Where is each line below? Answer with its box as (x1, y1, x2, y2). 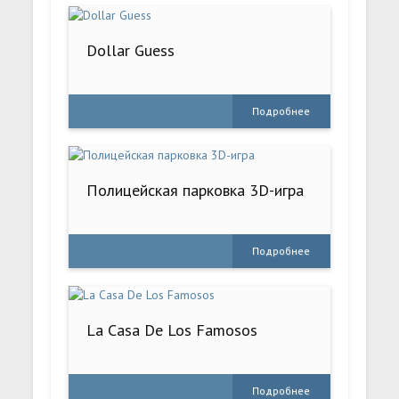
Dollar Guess (86, 40, 175, 61)
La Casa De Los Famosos (86, 320, 258, 341)
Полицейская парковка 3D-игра (86, 180, 305, 201)
